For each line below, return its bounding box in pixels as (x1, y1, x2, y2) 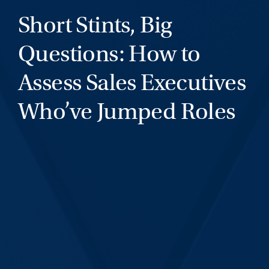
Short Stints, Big (17, 10, 172, 39)
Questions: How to (17, 39, 201, 68)
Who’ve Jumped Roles (17, 97, 235, 125)
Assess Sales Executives (17, 68, 246, 97)
